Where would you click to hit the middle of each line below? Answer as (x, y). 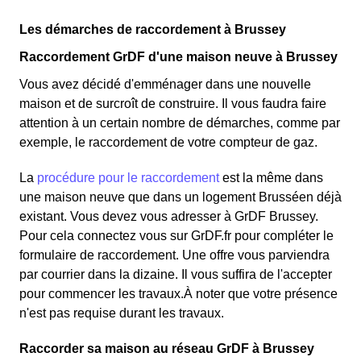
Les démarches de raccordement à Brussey (153, 30)
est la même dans (271, 178)
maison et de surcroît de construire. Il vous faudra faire (173, 104)
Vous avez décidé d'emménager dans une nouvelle (165, 85)
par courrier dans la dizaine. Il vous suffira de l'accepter (176, 275)
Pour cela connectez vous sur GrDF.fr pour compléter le (176, 236)
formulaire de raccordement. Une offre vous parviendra (174, 255)
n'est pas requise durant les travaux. (122, 313)
